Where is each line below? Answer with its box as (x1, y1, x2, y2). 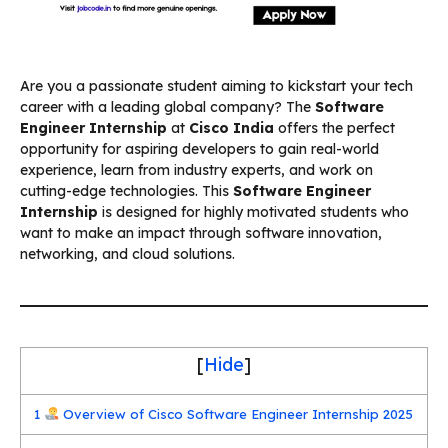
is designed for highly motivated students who (98, 202, 409, 221)
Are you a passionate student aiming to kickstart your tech (20, 76, 413, 95)
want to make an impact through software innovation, (20, 223, 382, 242)
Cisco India (189, 118, 274, 137)
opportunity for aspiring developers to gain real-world (20, 139, 379, 158)
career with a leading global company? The (20, 97, 315, 116)
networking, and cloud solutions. (20, 244, 235, 263)
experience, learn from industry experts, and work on (20, 160, 373, 179)
